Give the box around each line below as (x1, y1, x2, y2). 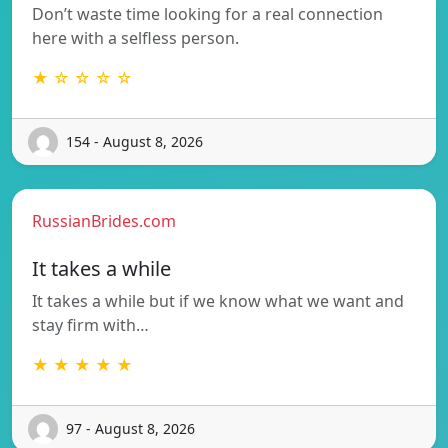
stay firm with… (32, 313, 149, 336)
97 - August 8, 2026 (66, 419, 195, 439)
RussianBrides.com (32, 209, 176, 232)
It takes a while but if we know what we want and (32, 289, 404, 312)
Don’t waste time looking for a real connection (32, 2, 383, 25)
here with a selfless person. (32, 26, 239, 49)
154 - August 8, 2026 (66, 132, 203, 152)
